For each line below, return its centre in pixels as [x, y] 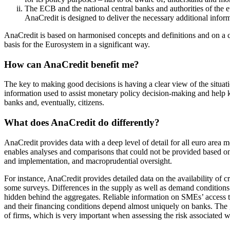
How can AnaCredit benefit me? [72, 64]
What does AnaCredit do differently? [82, 122]
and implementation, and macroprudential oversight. [88, 161]
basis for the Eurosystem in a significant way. [77, 44]
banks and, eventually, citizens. [54, 103]
